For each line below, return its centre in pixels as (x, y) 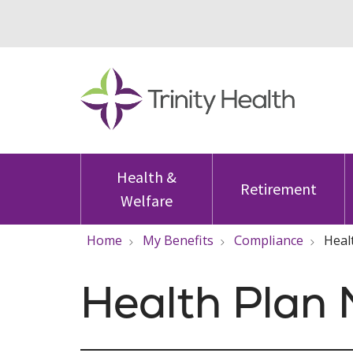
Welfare (147, 201)
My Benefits (178, 240)
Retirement (278, 189)
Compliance (269, 240)
